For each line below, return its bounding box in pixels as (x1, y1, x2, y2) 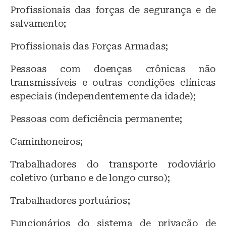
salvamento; (10, 18, 67, 29)
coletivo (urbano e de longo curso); (10, 172, 170, 183)
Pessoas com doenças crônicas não (10, 63, 216, 74)
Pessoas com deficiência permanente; (10, 113, 182, 124)
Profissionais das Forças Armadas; (10, 40, 168, 51)
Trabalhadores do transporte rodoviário (10, 158, 216, 169)
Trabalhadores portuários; (10, 195, 130, 206)
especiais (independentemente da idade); (10, 90, 196, 101)
